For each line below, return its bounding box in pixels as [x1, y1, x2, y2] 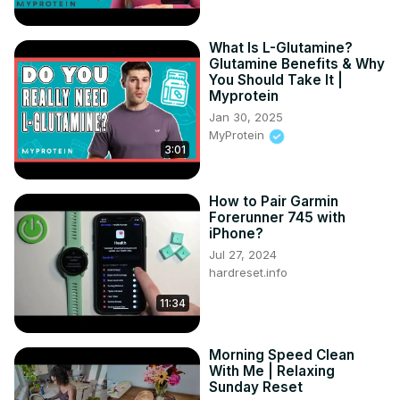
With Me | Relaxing [209, 362, 335, 380]
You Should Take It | [209, 71, 343, 89]
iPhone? [209, 225, 263, 243]
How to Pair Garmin [209, 193, 338, 211]
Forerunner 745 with [209, 209, 346, 227]
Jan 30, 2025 [209, 110, 283, 125]
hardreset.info [209, 265, 287, 280]
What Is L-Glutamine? [209, 39, 353, 57]
